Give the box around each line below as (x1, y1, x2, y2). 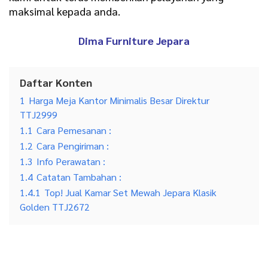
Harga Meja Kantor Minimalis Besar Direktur (29, 94, 209, 107)
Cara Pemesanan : (36, 124, 111, 137)
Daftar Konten (20, 75, 92, 90)
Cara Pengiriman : (36, 139, 109, 153)
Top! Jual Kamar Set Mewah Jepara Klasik (44, 186, 217, 199)
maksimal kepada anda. (9, 4, 120, 18)
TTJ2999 (20, 108, 57, 121)
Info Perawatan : (36, 155, 105, 168)
